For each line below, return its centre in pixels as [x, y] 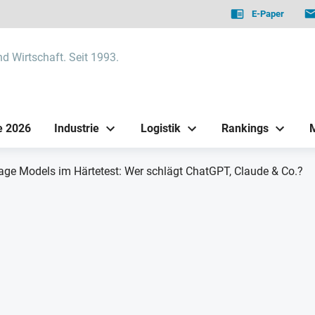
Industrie [77, 128]
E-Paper [268, 14]
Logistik [160, 128]
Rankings [245, 128]
